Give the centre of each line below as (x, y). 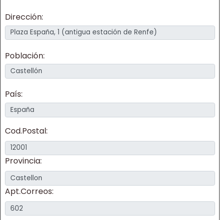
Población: (25, 55)
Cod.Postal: (26, 131)
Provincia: (23, 161)
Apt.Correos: (29, 191)
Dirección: (24, 17)
